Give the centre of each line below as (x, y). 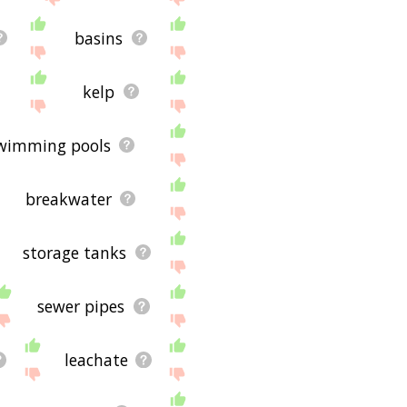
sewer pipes (81, 306)
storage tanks (75, 252)
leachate (96, 359)
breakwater (68, 199)
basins (99, 38)
